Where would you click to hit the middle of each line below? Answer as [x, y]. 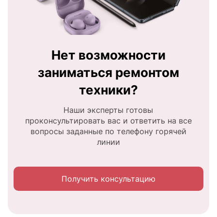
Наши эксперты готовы [108, 110]
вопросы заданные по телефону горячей [108, 131]
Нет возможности [108, 55]
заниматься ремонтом [108, 72]
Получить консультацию [108, 178]
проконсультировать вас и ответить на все [108, 120]
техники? [108, 90]
